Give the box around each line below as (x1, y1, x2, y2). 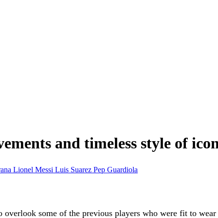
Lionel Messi (13, 165, 55, 174)
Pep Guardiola (93, 165, 138, 174)
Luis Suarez (55, 165, 93, 174)
